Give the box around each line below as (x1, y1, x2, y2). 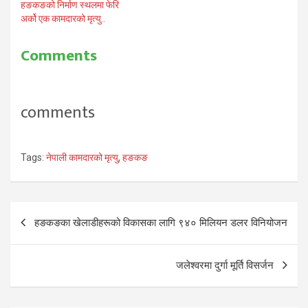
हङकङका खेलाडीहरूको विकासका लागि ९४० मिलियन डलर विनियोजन (34, 216, 287, 229)
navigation (10, 219, 95, 248)
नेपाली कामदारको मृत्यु (46, 151, 118, 163)
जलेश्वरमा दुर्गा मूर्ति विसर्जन (176, 258, 274, 272)
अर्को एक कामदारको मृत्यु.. (21, 12, 105, 24)
